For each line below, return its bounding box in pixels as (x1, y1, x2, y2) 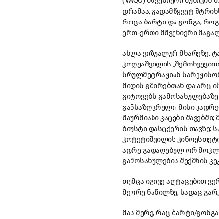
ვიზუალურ (142, 48, 178, 58)
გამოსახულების (122, 156, 178, 165)
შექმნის (180, 156, 208, 165)
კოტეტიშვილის (122, 134, 175, 144)
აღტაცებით (166, 176, 206, 186)
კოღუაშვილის (122, 59, 171, 68)
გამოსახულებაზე (158, 91, 218, 101)
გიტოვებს (122, 91, 156, 101)
